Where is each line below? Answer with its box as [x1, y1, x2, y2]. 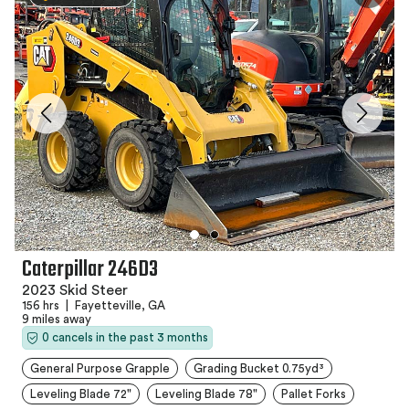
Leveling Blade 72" [30, 388, 131, 400]
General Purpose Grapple [30, 362, 170, 374]
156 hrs [22, 299, 62, 311]
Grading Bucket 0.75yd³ [194, 362, 324, 374]
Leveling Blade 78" [155, 388, 257, 400]
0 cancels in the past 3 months [42, 331, 208, 343]
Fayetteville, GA [72, 299, 165, 311]
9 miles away [22, 313, 91, 325]
